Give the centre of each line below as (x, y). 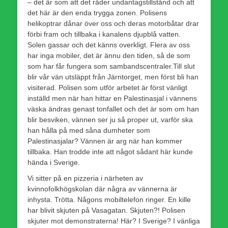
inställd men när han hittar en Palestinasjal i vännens (112, 98)
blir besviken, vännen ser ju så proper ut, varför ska (110, 119)
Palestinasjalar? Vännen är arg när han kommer (105, 141)
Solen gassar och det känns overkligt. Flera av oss (109, 45)
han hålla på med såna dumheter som (89, 130)
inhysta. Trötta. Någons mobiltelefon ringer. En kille (109, 199)
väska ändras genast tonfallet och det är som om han (113, 109)
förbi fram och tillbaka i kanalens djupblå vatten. (104, 34)
